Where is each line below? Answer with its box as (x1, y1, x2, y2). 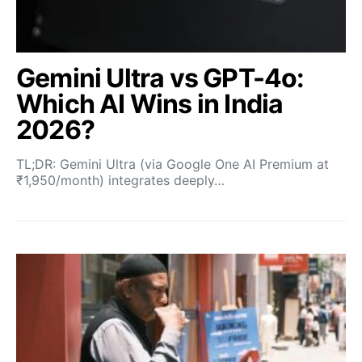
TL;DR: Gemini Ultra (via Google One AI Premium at (16, 156, 329, 172)
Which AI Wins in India (16, 88, 284, 120)
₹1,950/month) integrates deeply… (16, 172, 225, 188)
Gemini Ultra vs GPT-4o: (16, 62, 305, 94)
